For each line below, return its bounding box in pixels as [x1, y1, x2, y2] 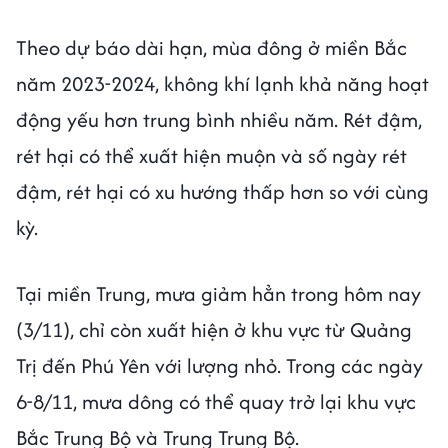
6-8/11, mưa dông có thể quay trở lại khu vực [16, 386, 416, 416]
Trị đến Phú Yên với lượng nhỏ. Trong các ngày [16, 350, 423, 380]
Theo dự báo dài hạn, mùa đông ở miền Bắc [16, 32, 407, 62]
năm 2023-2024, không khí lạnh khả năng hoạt [16, 68, 429, 98]
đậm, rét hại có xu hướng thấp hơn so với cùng [16, 176, 429, 206]
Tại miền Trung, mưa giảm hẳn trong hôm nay [16, 278, 421, 308]
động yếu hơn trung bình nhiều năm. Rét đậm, [16, 104, 422, 134]
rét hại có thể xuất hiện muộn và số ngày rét [16, 140, 407, 170]
